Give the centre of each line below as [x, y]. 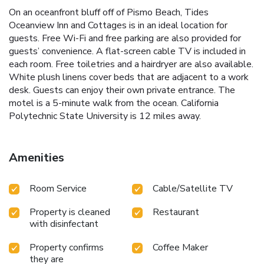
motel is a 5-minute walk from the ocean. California [114, 103]
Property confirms [67, 247]
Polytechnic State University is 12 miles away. [105, 116]
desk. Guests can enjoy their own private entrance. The [122, 90]
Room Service [58, 188]
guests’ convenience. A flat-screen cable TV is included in [127, 51]
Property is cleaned [70, 212]
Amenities [37, 157]
